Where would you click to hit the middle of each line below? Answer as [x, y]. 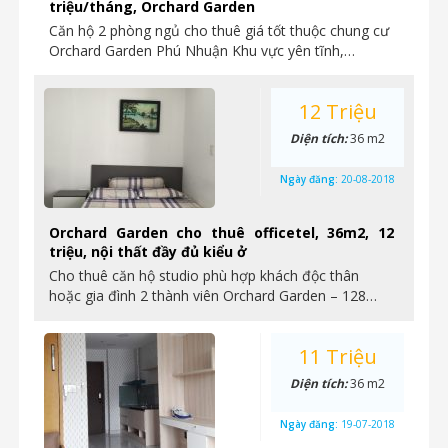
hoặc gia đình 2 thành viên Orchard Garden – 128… [213, 295]
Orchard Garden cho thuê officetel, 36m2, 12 [221, 232]
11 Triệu [337, 356]
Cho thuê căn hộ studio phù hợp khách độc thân [204, 275]
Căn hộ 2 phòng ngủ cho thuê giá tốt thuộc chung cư [219, 30]
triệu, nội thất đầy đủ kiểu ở [148, 251]
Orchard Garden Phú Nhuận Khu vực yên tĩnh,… [202, 50]
